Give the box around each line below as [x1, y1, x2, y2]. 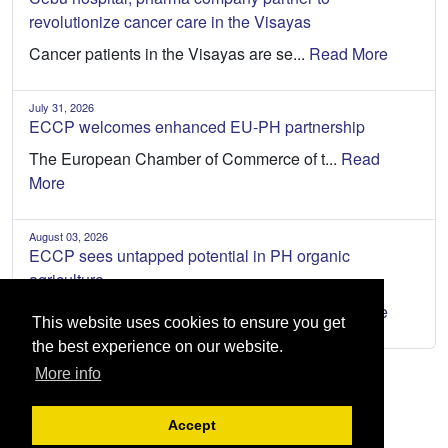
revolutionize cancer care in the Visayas [29, 9, 311, 33]
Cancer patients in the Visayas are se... [29, 41, 309, 65]
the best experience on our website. [32, 338, 283, 356]
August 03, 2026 [29, 227, 108, 244]
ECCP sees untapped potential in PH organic [29, 243, 350, 267]
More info [35, 365, 102, 383]
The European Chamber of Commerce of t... [29, 146, 341, 170]
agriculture [29, 267, 104, 291]
